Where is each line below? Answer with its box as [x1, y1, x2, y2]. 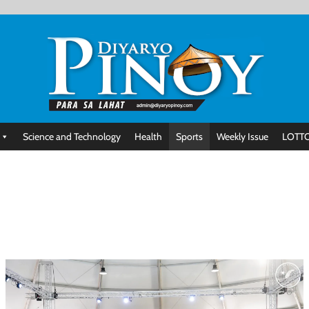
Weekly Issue [217, 130, 268, 143]
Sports [176, 130, 203, 143]
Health [134, 130, 162, 143]
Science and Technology [23, 130, 121, 143]
